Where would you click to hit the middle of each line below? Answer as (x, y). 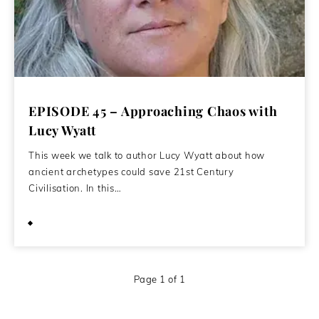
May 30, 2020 (75, 223)
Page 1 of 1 (159, 279)
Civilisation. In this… (75, 188)
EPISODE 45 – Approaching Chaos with (153, 111)
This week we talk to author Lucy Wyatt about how (147, 155)
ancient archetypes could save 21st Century (131, 171)
